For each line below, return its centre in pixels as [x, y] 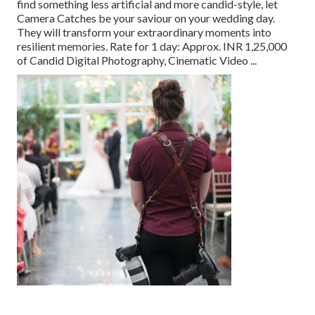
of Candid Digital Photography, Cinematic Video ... [137, 60]
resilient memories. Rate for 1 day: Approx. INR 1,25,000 [152, 46]
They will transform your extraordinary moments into [144, 32]
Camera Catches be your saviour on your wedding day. [146, 18]
